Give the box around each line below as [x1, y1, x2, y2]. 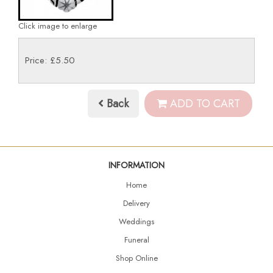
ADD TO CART [167, 96, 240, 112]
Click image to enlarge [18, 19, 97, 32]
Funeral [124, 233, 149, 246]
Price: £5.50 [25, 53, 75, 67]
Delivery [123, 197, 150, 209]
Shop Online [115, 252, 158, 264]
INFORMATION [108, 158, 165, 171]
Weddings [119, 215, 154, 227]
